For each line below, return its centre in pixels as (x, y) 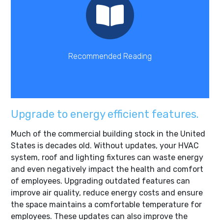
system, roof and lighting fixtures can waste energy (107, 158)
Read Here (110, 14)
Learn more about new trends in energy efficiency (110, 50)
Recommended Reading (110, 56)
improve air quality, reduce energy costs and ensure (107, 193)
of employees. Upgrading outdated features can (100, 181)
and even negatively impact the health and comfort (107, 169)
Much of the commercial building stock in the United (108, 134)
